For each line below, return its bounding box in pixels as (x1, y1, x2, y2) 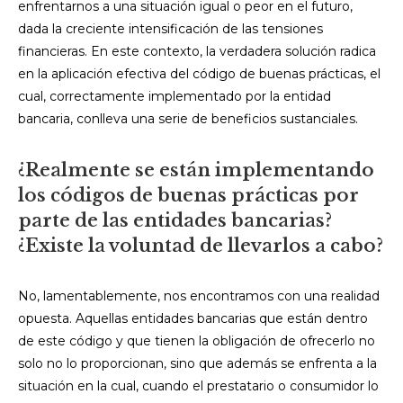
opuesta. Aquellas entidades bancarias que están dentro (18, 310, 368, 327)
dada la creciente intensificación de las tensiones (18, 21, 323, 37)
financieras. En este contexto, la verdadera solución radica (18, 43, 376, 59)
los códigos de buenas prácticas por (18, 184, 359, 206)
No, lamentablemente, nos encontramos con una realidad (18, 288, 380, 304)
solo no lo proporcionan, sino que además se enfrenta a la (18, 355, 377, 372)
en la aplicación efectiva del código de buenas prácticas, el (18, 66, 381, 82)
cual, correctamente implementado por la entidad (18, 88, 331, 104)
